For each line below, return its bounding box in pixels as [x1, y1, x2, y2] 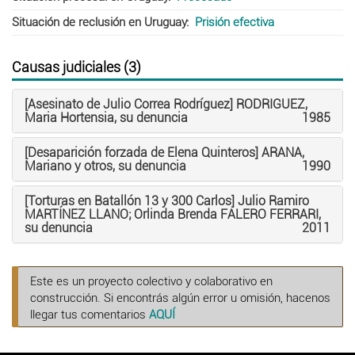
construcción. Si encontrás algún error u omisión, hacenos [30, 290, 330, 305]
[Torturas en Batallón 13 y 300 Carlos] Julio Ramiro [25, 193, 309, 208]
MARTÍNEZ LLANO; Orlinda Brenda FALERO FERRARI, [25, 206, 321, 222]
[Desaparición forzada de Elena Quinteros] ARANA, [25, 144, 304, 160]
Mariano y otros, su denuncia [25, 158, 186, 174]
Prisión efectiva [194, 14, 274, 29]
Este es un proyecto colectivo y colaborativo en [30, 273, 273, 288]
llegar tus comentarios [30, 307, 149, 322]
